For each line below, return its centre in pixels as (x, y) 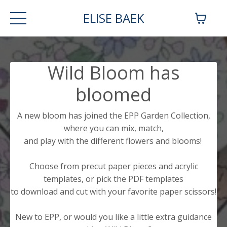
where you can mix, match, (113, 128)
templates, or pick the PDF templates (113, 179)
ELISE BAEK (113, 18)
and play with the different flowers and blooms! (113, 141)
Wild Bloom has (113, 73)
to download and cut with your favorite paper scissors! (113, 192)
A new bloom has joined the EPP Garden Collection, (113, 116)
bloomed (113, 94)
